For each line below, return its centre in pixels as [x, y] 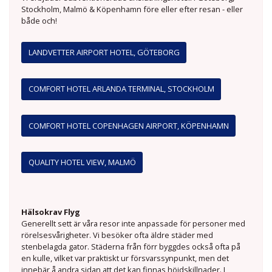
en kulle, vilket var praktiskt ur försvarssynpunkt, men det [125, 258]
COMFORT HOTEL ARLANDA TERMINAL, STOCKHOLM [121, 89]
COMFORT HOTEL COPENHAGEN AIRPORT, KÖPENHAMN [128, 125]
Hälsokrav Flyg [51, 212]
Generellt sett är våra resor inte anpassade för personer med [134, 224]
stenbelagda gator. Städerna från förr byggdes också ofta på [131, 247]
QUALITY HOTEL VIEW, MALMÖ [82, 162]
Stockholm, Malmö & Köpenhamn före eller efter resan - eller [132, 9]
